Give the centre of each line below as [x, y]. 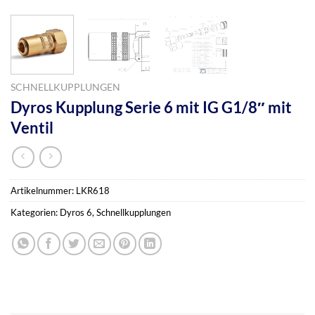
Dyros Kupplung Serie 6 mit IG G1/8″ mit [151, 108]
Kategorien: [35, 213]
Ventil [32, 128]
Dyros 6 [76, 213]
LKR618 [93, 191]
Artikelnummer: [43, 191]
